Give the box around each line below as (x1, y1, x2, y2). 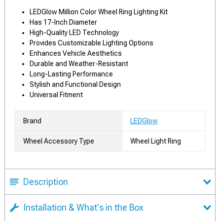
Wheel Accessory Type (23, 137, 94, 145)
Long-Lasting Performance (30, 70, 113, 78)
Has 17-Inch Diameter (30, 18, 97, 26)
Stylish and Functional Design (30, 80, 121, 88)
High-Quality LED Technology (30, 28, 119, 37)
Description (23, 176, 68, 187)
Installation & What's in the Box (23, 202, 143, 213)
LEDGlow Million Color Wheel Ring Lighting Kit (30, 7, 168, 16)
